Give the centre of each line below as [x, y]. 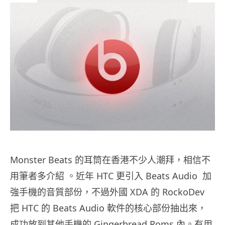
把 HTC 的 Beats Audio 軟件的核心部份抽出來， [108, 208]
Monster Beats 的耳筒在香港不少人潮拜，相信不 [110, 159]
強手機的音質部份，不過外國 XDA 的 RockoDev [107, 192]
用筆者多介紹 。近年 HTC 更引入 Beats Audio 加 [111, 176]
